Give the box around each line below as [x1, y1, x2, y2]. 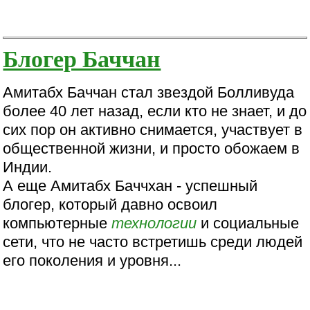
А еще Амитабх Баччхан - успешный [3, 176, 258, 194]
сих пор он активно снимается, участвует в [3, 120, 303, 138]
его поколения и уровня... [3, 251, 182, 269]
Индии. [3, 158, 53, 176]
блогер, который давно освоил [3, 195, 218, 213]
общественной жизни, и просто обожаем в [3, 139, 300, 157]
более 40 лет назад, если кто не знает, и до [3, 102, 307, 120]
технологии [111, 214, 197, 232]
